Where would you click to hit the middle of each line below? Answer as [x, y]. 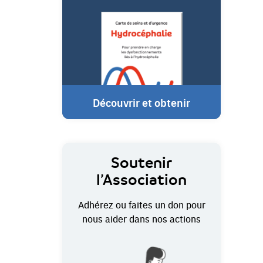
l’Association [141, 180]
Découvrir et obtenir [141, 102]
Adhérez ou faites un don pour [141, 204]
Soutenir [141, 163]
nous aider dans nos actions [141, 218]
